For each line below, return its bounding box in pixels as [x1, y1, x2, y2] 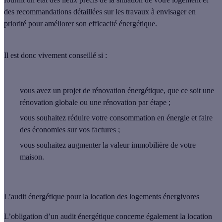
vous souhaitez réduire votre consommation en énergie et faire [20, 113, 213, 122]
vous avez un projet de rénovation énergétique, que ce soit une [20, 86, 214, 95]
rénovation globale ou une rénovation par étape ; [20, 98, 170, 107]
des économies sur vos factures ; [20, 125, 120, 134]
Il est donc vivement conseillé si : [4, 51, 109, 59]
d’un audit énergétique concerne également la [42, 212, 187, 221]
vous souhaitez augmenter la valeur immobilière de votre [20, 140, 196, 149]
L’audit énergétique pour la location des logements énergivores [4, 192, 199, 201]
